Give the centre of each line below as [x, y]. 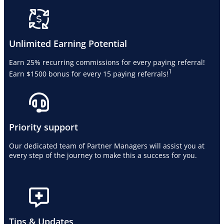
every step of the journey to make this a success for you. [103, 155]
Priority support [43, 126]
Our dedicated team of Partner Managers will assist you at [107, 146]
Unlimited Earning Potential [68, 43]
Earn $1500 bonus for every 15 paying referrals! [89, 73]
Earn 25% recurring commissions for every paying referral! [107, 62]
